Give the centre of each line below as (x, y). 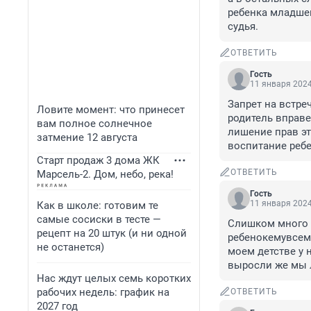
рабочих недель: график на (103, 292)
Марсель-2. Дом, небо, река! (105, 174)
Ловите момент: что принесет (111, 110)
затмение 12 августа (87, 137)
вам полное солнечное (94, 124)
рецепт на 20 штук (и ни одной (112, 233)
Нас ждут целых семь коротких (114, 278)
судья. (243, 27)
